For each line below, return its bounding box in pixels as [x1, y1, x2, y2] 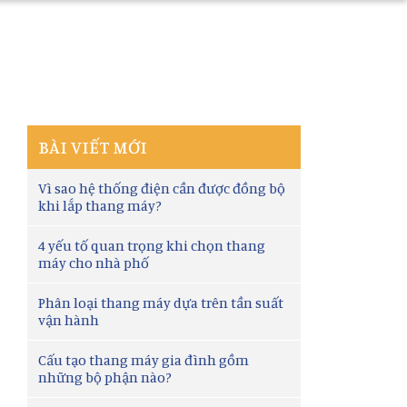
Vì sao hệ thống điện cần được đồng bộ [38, 179, 286, 197]
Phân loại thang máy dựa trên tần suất [38, 293, 284, 312]
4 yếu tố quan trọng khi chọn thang [38, 236, 266, 254]
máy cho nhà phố [38, 253, 150, 272]
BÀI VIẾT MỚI [38, 135, 148, 158]
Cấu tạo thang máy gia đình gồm [38, 351, 250, 369]
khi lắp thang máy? [38, 196, 163, 214]
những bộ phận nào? [38, 368, 173, 386]
